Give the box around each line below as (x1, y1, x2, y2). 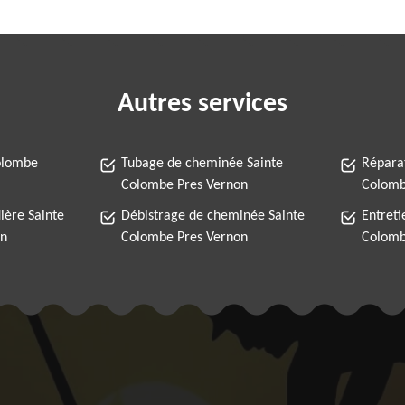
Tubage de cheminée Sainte (121, 156, 283, 171)
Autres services (118, 90, 287, 118)
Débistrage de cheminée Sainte (121, 209, 305, 223)
